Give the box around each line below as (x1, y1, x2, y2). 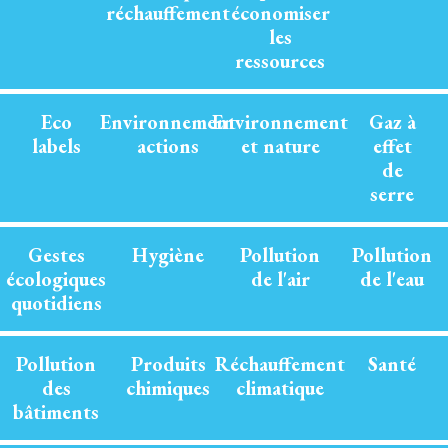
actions (137, 133, 199, 159)
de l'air (250, 266, 310, 292)
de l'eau (360, 266, 424, 292)
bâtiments (13, 399, 99, 425)
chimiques (126, 375, 210, 401)
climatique (236, 375, 324, 401)
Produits (130, 351, 206, 377)
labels (31, 133, 81, 159)
